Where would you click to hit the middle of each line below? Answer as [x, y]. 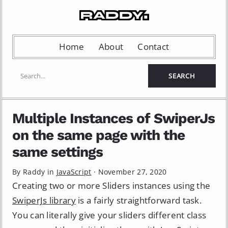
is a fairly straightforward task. [139, 200]
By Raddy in [34, 172]
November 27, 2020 [132, 172]
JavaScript [74, 172]
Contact [153, 47]
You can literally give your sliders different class [109, 215]
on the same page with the [98, 135]
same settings [58, 152]
